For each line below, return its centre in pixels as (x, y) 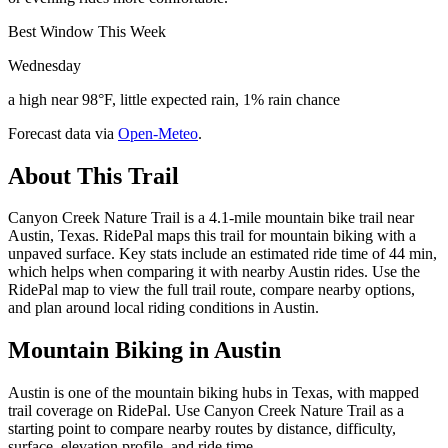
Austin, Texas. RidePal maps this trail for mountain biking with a (212, 236)
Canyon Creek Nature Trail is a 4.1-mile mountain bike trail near (211, 218)
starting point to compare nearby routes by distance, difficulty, (202, 429)
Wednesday (44, 65)
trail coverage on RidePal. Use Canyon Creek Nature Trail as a (206, 411)
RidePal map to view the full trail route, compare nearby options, (211, 290)
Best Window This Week (87, 31)
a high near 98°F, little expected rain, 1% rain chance (174, 99)
